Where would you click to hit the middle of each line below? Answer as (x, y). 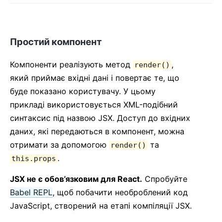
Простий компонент (56, 42)
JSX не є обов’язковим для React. (76, 179)
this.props (34, 159)
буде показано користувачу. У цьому (83, 91)
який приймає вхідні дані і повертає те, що (95, 78)
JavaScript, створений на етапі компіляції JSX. (101, 206)
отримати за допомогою (59, 145)
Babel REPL (31, 192)
